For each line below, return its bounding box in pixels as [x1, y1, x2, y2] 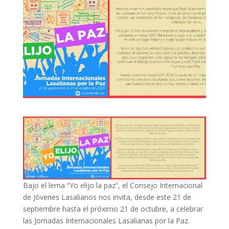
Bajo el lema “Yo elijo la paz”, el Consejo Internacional [22, 180, 202, 190]
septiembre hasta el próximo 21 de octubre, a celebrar [22, 203, 203, 214]
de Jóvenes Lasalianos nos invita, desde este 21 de [22, 192, 191, 202]
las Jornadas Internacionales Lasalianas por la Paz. [22, 215, 192, 225]
